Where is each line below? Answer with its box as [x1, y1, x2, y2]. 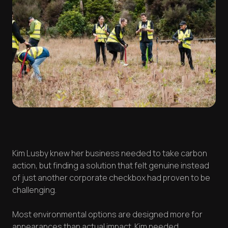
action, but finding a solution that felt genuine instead [12, 160, 209, 172]
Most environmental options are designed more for [12, 209, 203, 220]
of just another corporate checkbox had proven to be [12, 172, 210, 184]
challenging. [12, 184, 56, 196]
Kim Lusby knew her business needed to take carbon [12, 148, 207, 159]
